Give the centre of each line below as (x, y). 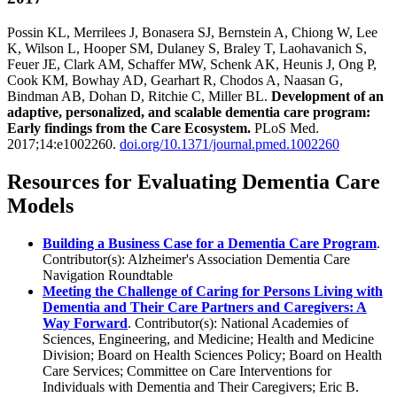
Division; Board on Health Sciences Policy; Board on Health (212, 354)
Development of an (327, 96)
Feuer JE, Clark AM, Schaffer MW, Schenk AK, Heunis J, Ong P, (192, 64)
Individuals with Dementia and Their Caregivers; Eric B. (201, 386)
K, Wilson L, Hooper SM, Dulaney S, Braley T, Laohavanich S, (187, 48)
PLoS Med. (285, 128)
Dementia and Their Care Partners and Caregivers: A (205, 307)
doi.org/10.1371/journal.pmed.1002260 (230, 144)
